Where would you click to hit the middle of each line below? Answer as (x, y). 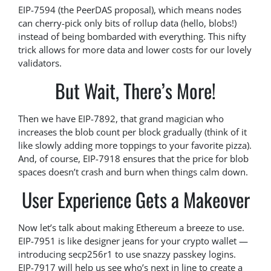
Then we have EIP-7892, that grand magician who (121, 119)
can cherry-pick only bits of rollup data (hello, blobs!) (127, 23)
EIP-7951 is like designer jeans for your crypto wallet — (133, 241)
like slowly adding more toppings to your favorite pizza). (135, 145)
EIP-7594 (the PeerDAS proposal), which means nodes (130, 10)
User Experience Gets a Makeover (135, 200)
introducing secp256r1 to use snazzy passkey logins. (127, 254)
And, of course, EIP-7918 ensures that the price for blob (133, 159)
